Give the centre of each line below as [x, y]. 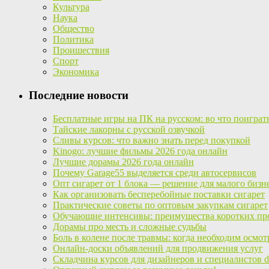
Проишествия [81, 50]
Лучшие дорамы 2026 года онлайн [123, 162]
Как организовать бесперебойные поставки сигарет [159, 194]
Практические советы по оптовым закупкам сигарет [160, 205]
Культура [71, 7]
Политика [73, 40]
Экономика [76, 72]
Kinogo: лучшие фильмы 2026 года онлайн [140, 151]
